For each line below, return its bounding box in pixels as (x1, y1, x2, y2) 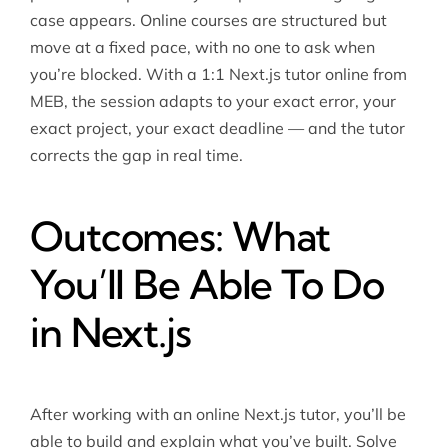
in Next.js (29, 308, 191, 358)
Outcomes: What (29, 212, 331, 262)
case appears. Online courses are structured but (29, 10, 387, 31)
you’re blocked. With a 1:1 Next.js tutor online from (29, 64, 407, 85)
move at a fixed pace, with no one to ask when (29, 37, 375, 58)
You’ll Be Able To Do (29, 260, 384, 310)
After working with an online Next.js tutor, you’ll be (29, 404, 406, 425)
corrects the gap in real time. (29, 145, 243, 166)
